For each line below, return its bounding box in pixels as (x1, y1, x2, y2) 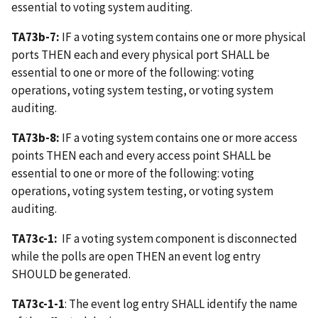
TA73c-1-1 (11, 295, 65, 312)
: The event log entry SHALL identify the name (65, 295, 297, 312)
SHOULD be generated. (11, 265, 131, 282)
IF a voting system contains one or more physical (60, 29, 306, 45)
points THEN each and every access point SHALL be (11, 148, 271, 164)
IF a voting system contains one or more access (60, 130, 297, 146)
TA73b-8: (11, 130, 60, 146)
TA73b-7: (11, 29, 60, 45)
